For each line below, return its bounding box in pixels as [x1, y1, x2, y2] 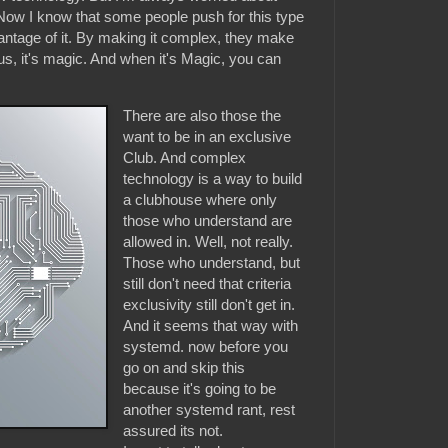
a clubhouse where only [123, 191, 278, 209]
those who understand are [123, 212, 293, 230]
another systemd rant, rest [123, 401, 296, 419]
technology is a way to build [123, 170, 303, 188]
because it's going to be [123, 380, 277, 398]
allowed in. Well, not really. [123, 233, 294, 251]
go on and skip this [123, 359, 246, 377]
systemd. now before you [123, 338, 289, 356]
